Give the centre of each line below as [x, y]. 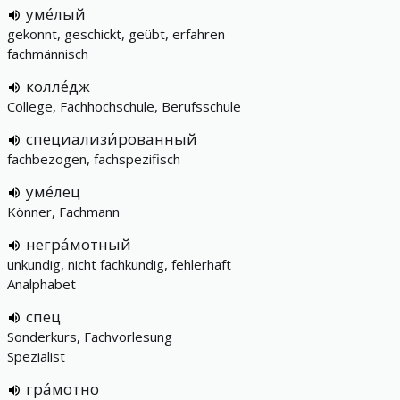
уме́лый [56, 14]
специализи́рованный [112, 139]
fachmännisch [48, 54]
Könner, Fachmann [63, 212]
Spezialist [36, 356]
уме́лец [53, 192]
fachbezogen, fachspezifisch [94, 159]
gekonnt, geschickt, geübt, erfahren [116, 34]
